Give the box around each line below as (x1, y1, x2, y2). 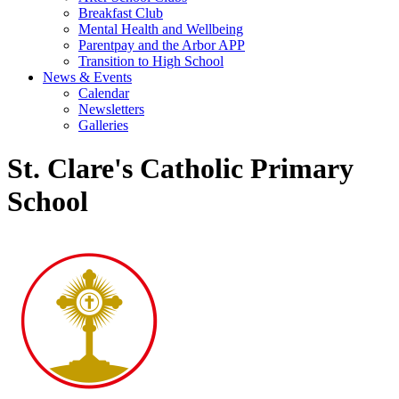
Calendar (78, 85, 129, 101)
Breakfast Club (78, 5, 163, 20)
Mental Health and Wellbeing (78, 21, 243, 37)
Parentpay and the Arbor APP (78, 37, 245, 53)
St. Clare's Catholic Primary (7, 152, 354, 185)
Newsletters (78, 102, 144, 117)
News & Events (43, 69, 132, 85)
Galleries (78, 118, 128, 133)
